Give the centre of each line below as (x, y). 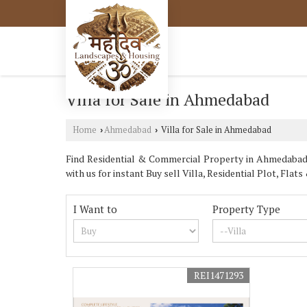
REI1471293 (219, 275)
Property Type (247, 209)
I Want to (95, 209)
